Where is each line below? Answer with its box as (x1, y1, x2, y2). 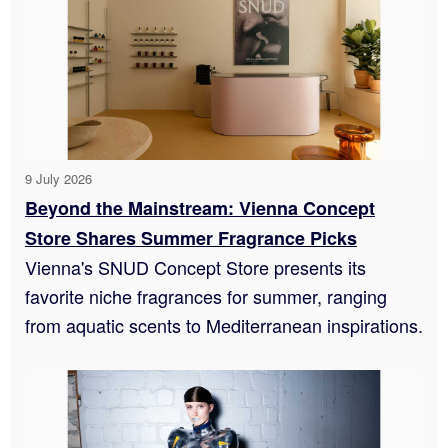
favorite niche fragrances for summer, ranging (25, 283, 387, 310)
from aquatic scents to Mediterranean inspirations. (25, 312, 423, 339)
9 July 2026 (25, 169, 92, 189)
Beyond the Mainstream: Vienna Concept (25, 195, 375, 222)
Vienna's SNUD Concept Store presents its (25, 254, 366, 281)
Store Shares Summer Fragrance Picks (25, 225, 357, 252)
